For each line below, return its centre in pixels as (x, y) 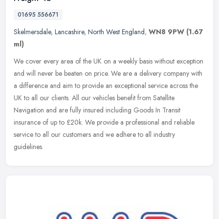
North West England (116, 32)
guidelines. (29, 146)
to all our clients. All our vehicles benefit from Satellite (99, 98)
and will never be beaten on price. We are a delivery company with (108, 73)
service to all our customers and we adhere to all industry (94, 134)
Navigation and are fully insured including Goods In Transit (97, 110)
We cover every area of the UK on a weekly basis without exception (109, 61)
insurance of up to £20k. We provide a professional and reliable (104, 122)
